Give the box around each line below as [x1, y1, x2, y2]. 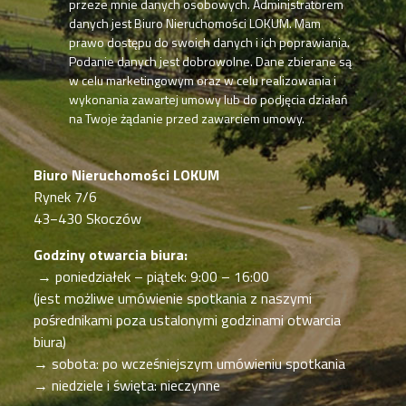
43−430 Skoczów [34, 207, 142, 229]
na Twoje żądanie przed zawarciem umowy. [69, 108, 305, 128]
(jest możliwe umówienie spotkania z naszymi [34, 286, 313, 309]
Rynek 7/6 [34, 185, 98, 208]
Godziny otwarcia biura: [34, 243, 188, 266]
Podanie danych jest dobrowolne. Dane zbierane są [69, 51, 353, 71]
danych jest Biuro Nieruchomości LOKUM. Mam [69, 13, 322, 33]
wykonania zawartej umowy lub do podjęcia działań [69, 89, 349, 109]
